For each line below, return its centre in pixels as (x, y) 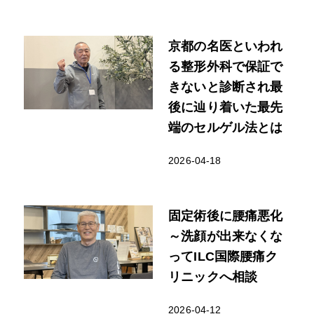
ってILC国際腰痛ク (223, 257)
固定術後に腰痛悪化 (226, 216)
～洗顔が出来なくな (226, 236)
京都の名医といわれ (226, 46)
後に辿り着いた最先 (226, 107)
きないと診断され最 (226, 87)
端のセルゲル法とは (226, 128)
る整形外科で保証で (226, 67)
